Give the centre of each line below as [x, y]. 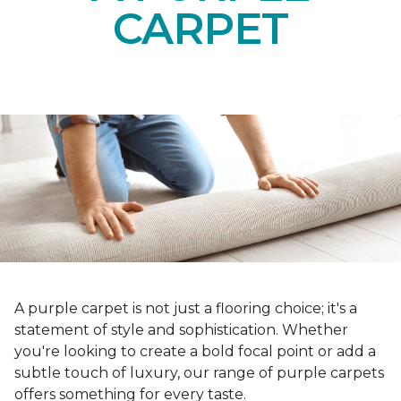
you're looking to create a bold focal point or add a [195, 351]
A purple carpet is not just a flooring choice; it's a [186, 308]
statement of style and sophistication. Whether [181, 329]
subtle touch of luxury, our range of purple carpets [199, 372]
